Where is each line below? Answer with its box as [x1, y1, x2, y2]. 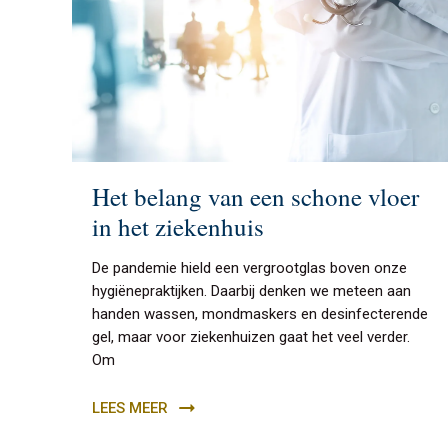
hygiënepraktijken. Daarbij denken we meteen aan [92, 281, 411, 300]
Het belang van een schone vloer [92, 179, 419, 213]
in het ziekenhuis [92, 209, 264, 243]
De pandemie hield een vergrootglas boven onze [92, 258, 407, 277]
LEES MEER [92, 398, 168, 417]
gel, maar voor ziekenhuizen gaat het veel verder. [92, 327, 410, 346]
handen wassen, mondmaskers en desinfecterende [92, 304, 428, 323]
